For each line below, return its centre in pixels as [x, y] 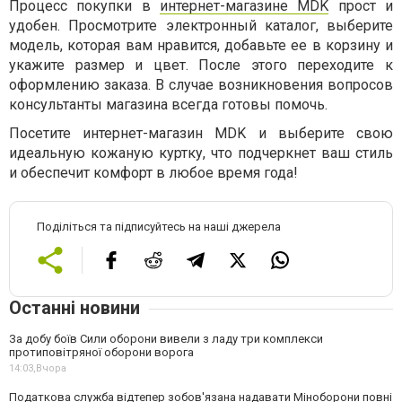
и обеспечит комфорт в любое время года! [153, 173]
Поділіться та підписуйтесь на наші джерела [159, 227]
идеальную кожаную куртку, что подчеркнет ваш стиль [201, 153]
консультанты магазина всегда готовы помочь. [168, 105]
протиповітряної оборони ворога [101, 352]
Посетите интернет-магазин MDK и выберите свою [201, 133]
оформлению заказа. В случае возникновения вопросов [201, 85]
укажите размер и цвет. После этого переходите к [201, 65]
